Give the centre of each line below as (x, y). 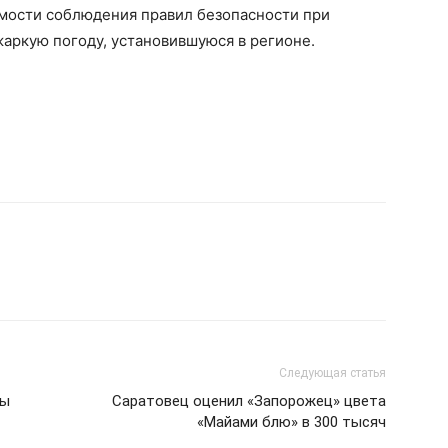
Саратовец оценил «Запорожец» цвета (249, 401)
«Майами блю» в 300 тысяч (291, 422)
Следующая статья (332, 373)
